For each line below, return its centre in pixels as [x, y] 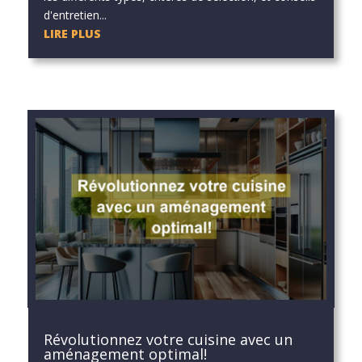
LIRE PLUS [72, 33]
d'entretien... [75, 15]
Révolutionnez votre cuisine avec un [168, 340]
